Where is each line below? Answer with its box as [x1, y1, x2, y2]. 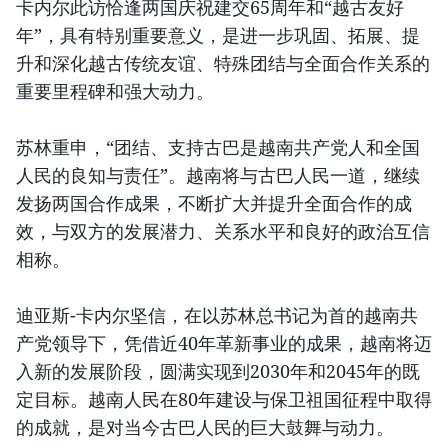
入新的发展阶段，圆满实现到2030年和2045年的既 [16, 359, 420, 384]
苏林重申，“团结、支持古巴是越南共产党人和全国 [16, 135, 420, 160]
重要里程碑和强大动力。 [16, 79, 214, 104]
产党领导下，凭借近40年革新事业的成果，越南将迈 [16, 331, 432, 356]
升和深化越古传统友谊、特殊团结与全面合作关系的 [16, 51, 430, 76]
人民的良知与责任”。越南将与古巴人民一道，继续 [16, 163, 420, 188]
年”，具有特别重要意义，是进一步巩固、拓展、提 [16, 23, 420, 48]
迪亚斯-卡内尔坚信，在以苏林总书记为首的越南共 [16, 303, 418, 328]
